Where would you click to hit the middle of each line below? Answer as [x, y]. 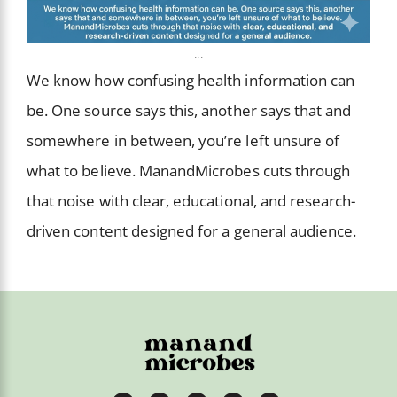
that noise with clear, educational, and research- [191, 201]
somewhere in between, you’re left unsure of [183, 141]
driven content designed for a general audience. [192, 231]
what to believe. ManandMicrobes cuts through [189, 171]
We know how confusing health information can [191, 81]
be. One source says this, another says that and [189, 111]
